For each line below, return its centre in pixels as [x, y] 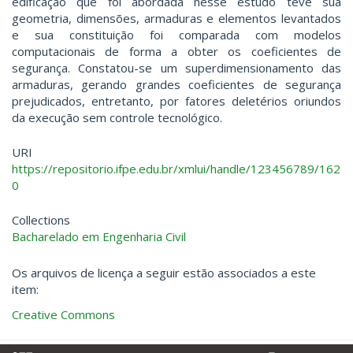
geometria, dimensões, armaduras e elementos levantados [176, 19]
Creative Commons [63, 314]
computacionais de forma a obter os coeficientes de [176, 52]
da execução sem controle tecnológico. [117, 118]
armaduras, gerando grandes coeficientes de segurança [176, 85]
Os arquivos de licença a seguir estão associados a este [164, 273]
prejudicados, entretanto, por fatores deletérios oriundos [176, 101]
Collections [41, 220]
